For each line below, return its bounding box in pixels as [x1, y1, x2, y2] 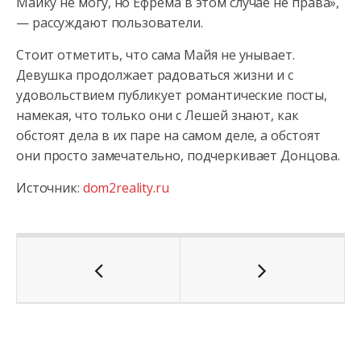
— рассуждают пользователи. [16, 14, 203, 31]
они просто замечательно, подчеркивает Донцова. [16, 147, 340, 164]
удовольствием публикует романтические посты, [16, 86, 327, 104]
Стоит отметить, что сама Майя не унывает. [16, 46, 295, 64]
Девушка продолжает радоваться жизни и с [16, 66, 293, 84]
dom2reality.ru [82, 179, 169, 197]
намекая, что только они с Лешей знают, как [16, 106, 299, 124]
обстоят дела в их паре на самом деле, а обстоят [16, 127, 321, 144]
